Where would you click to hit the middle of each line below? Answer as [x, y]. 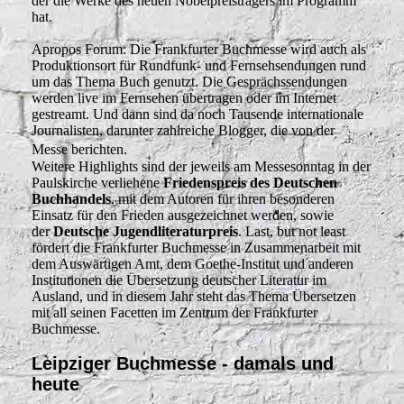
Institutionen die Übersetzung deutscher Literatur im [179, 280]
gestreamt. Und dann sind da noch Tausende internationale [197, 115]
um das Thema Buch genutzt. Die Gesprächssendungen [189, 82]
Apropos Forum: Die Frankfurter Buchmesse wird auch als [199, 50]
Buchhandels [71, 199]
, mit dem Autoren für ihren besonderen [223, 199]
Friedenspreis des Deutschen [250, 183]
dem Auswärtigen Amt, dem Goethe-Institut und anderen [193, 264]
